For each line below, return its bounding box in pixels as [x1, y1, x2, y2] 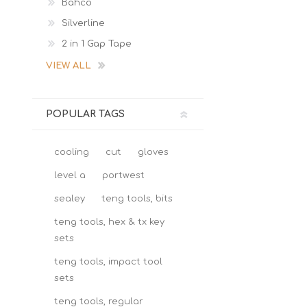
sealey [54, 194, 85, 204]
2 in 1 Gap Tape [62, 39, 132, 49]
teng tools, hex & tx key [54, 217, 164, 227]
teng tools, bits [101, 194, 173, 204]
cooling [54, 147, 89, 157]
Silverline [62, 19, 105, 28]
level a [54, 171, 86, 180]
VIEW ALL [46, 61, 91, 71]
